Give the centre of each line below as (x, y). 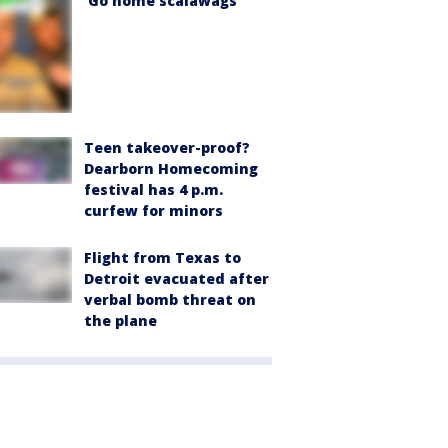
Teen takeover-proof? (167, 147)
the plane (120, 320)
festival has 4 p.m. (153, 189)
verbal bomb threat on (170, 299)
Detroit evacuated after (176, 278)
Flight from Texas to (162, 257)
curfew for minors (153, 210)
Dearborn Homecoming (171, 168)
